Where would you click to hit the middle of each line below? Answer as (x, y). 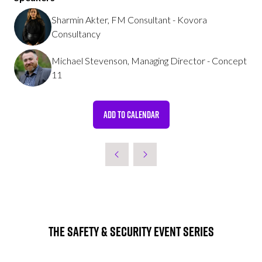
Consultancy (76, 34)
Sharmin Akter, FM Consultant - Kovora (129, 20)
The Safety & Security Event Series (131, 232)
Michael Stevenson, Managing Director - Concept (149, 61)
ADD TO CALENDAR (131, 115)
